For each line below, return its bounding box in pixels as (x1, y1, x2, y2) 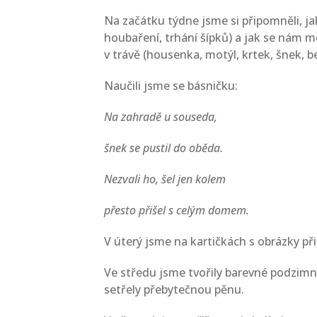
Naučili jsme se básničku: (104, 78, 238, 93)
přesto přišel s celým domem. (104, 202, 249, 218)
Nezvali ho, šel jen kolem (104, 171, 226, 187)
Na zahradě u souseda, (104, 109, 217, 125)
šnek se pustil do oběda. (104, 140, 223, 156)
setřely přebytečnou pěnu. (104, 282, 244, 297)
